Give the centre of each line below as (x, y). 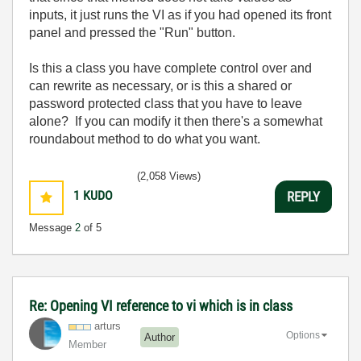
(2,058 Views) (169, 176)
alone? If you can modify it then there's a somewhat (176, 121)
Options (303, 335)
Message (52, 228)
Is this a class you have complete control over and (170, 68)
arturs (108, 326)
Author (160, 337)
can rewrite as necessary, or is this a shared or (160, 86)
